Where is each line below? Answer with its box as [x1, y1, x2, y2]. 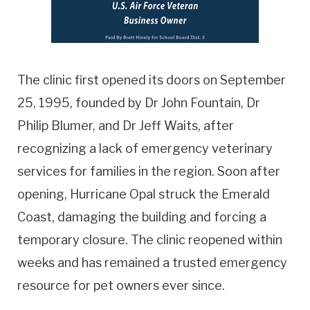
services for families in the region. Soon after [17, 164, 280, 179]
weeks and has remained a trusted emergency [17, 255, 287, 271]
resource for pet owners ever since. [17, 278, 225, 293]
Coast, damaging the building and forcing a [17, 210, 266, 225]
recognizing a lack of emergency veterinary [17, 141, 273, 156]
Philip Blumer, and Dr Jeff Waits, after [17, 118, 234, 134]
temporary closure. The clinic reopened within [17, 232, 282, 248]
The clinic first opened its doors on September [17, 73, 286, 88]
